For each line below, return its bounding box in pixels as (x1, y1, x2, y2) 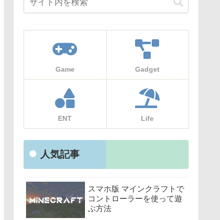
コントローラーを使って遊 (88, 194, 182, 203)
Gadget (135, 65, 160, 73)
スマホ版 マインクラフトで (88, 185, 184, 193)
